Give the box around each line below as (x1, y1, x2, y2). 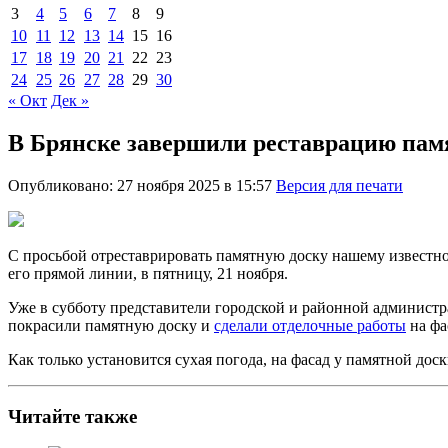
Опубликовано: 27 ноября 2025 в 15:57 (8, 176, 276, 194)
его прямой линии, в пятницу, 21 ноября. (8, 264, 288, 282)
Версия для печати (276, 176, 403, 194)
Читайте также (8, 405, 137, 427)
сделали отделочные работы (214, 316, 406, 334)
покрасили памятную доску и (8, 316, 214, 334)
